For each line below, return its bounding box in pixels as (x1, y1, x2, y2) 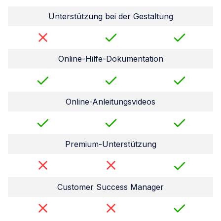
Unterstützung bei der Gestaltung (48, 11, 173, 21)
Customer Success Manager (57, 182, 164, 192)
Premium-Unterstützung (65, 139, 156, 149)
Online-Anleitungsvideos (66, 96, 155, 107)
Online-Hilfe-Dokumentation (58, 54, 163, 64)
